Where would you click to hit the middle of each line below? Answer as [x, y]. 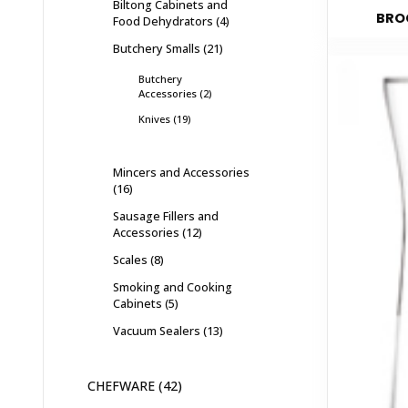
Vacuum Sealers [157, 330]
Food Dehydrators [163, 20]
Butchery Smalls [157, 48]
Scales [130, 259]
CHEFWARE [121, 385]
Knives [154, 118]
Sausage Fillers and [166, 215]
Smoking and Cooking [173, 286]
